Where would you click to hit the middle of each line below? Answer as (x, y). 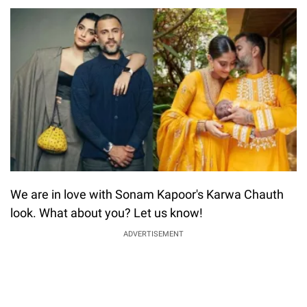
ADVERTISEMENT (153, 234)
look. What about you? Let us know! (107, 213)
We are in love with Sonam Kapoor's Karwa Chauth (147, 195)
